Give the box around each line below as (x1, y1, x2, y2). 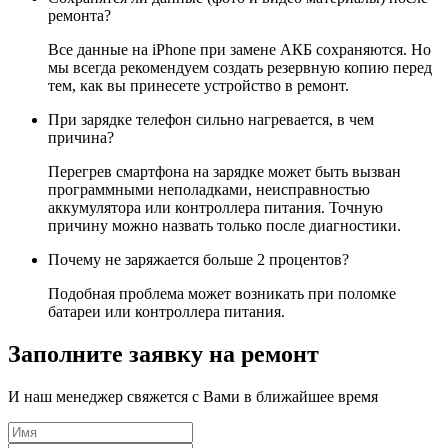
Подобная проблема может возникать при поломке (48, 285, 396, 303)
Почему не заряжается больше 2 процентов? (48, 251, 349, 269)
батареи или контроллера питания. (48, 303, 285, 321)
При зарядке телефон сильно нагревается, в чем (48, 111, 374, 129)
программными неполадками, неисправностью (48, 181, 370, 199)
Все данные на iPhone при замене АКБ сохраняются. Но (48, 41, 431, 59)
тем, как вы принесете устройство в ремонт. (48, 77, 349, 95)
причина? (48, 129, 114, 147)
